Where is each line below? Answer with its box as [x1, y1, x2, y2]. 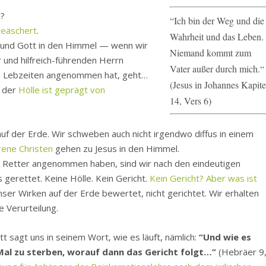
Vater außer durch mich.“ [169, 62, 264, 75]
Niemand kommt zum [169, 46, 251, 59]
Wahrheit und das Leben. [169, 30, 264, 43]
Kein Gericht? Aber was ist [150, 172, 258, 184]
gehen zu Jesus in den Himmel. [53, 142, 180, 154]
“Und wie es [199, 230, 252, 243]
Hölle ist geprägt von [18, 83, 106, 96]
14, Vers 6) [169, 94, 211, 107]
